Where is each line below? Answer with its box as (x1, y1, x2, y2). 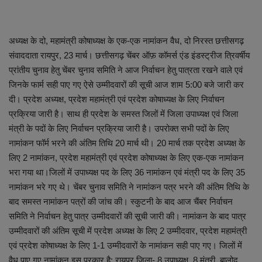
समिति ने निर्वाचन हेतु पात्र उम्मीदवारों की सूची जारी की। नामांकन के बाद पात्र (9, 211, 246, 222)
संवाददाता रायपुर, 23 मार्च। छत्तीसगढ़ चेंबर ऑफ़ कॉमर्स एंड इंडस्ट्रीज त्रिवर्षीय (9, 50, 250, 61)
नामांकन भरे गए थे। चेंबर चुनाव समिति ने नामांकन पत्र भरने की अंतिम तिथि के (9, 182, 249, 192)
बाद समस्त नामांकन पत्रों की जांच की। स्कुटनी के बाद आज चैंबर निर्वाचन (9, 196, 233, 207)
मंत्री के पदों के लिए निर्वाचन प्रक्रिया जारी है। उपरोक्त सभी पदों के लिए (9, 123, 229, 134)
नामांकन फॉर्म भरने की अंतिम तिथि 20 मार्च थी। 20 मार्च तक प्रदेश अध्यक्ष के (9, 138, 245, 149)
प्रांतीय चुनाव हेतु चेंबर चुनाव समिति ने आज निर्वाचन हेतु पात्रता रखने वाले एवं (9, 65, 243, 75)
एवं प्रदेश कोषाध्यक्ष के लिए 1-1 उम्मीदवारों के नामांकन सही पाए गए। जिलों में (9, 240, 242, 251)
